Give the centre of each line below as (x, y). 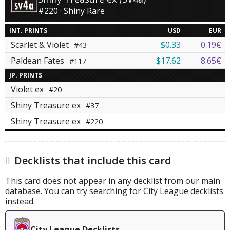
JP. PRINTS (26, 75)
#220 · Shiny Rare (71, 11)
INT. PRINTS (28, 31)
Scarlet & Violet (41, 45)
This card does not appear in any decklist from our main (113, 181)
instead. (20, 202)
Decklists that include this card (93, 161)
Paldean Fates (39, 61)
